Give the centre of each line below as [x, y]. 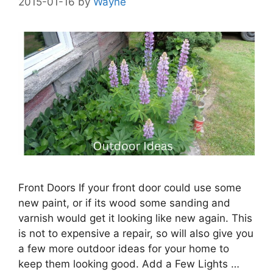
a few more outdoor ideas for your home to [124, 249]
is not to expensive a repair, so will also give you [136, 234]
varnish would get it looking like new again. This [135, 218]
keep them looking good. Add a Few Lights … [129, 264]
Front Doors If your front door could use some [130, 188]
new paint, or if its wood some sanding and [124, 203]
